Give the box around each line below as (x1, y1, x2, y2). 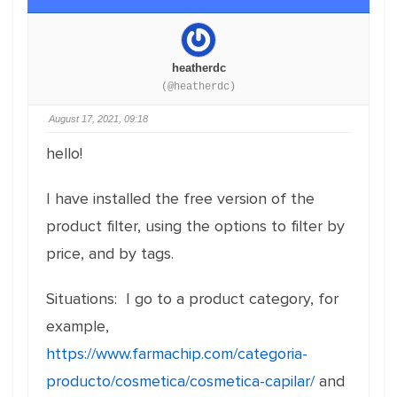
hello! (46, 144, 82, 163)
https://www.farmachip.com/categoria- (46, 344, 307, 363)
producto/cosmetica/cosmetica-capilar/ (46, 371, 315, 391)
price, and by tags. (46, 244, 174, 263)
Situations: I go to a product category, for (46, 289, 339, 308)
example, (46, 316, 109, 336)
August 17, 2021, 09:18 (49, 113, 148, 124)
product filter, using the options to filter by (46, 216, 345, 236)
